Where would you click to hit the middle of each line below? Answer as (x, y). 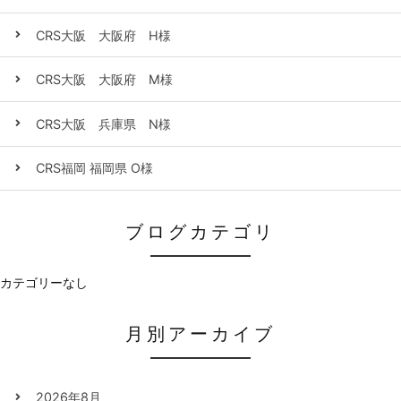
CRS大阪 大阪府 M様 (104, 80)
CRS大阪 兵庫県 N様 (103, 124)
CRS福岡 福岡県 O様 (94, 168)
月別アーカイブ (200, 334)
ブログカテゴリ (200, 232)
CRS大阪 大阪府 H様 (103, 35)
